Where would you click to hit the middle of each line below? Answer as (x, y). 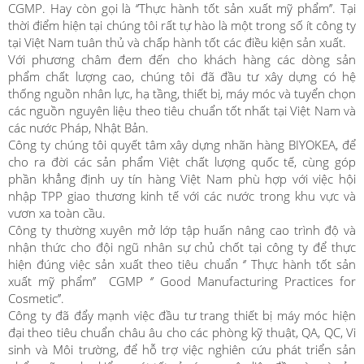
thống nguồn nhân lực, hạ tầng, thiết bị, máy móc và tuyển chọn (182, 93)
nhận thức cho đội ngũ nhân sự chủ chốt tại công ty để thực (182, 247)
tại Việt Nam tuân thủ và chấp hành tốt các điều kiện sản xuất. (177, 42)
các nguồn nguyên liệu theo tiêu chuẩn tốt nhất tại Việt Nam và (182, 110)
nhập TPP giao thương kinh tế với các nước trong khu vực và (182, 196)
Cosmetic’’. (36, 298)
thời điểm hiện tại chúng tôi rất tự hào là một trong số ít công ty (182, 25)
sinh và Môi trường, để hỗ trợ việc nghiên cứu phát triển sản (182, 349)
